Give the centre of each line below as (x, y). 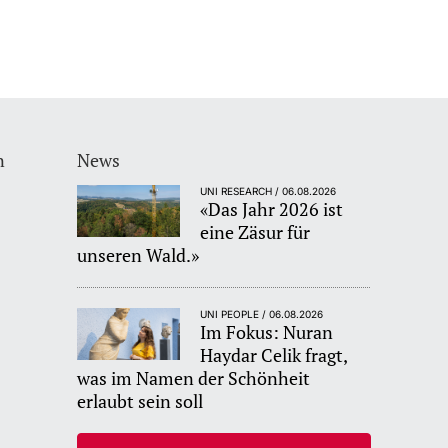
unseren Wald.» (138, 255)
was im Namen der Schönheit (194, 378)
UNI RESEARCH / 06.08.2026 (268, 191)
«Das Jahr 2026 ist (272, 209)
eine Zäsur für (255, 232)
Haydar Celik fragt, (274, 355)
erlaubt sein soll (140, 401)
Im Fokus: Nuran (267, 332)
